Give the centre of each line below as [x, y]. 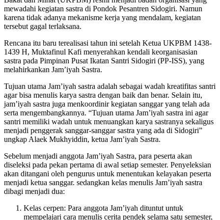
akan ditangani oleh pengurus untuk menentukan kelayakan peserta [108, 173]
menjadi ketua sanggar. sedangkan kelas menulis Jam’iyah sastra [103, 182]
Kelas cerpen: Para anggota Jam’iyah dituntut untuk [103, 208]
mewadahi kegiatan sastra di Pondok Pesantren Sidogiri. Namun [103, 8]
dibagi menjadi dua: [34, 191]
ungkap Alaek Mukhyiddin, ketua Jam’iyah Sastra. [82, 139]
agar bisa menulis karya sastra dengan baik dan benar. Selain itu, [103, 95]
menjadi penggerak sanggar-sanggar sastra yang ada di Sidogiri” [103, 130]
